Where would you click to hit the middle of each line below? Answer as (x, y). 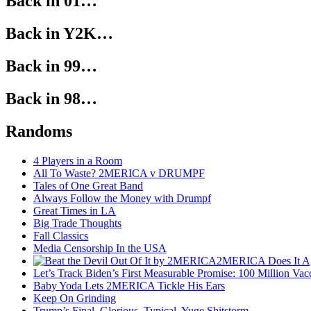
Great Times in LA (75, 210)
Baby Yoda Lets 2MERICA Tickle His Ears (129, 285)
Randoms (39, 131)
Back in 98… (51, 99)
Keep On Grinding (75, 298)
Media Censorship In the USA (100, 248)
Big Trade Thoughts (77, 223)
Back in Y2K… (59, 34)
